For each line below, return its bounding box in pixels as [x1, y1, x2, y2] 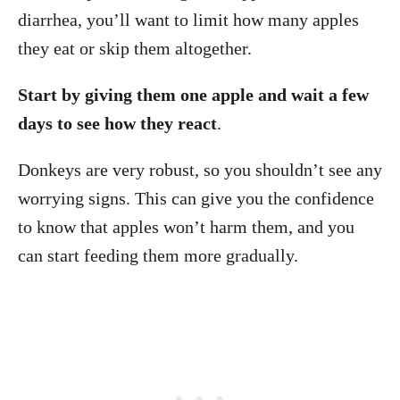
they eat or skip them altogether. [18, 38, 252, 58]
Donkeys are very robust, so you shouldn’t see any [18, 160, 382, 179]
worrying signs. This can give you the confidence [18, 188, 374, 208]
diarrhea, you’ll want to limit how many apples [18, 10, 359, 29]
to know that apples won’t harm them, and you [18, 217, 354, 237]
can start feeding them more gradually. [18, 246, 298, 265]
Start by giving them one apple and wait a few [18, 85, 369, 104]
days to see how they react [18, 113, 217, 133]
